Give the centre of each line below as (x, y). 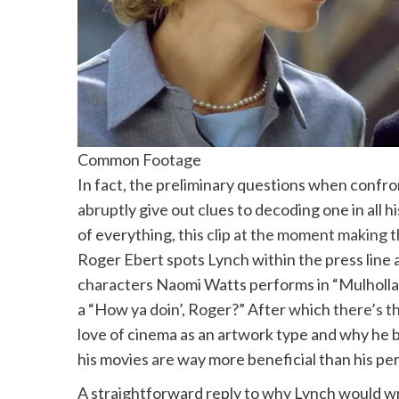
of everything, (128, 235)
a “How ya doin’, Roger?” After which (205, 309)
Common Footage (139, 160)
